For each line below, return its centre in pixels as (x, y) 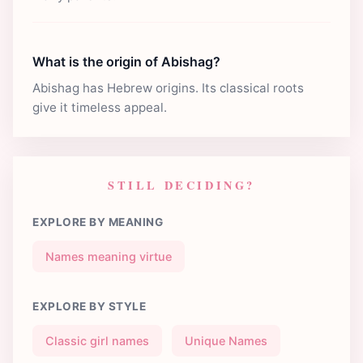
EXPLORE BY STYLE (89, 306)
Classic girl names (97, 340)
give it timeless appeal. (100, 107)
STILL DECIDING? (181, 185)
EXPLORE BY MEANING (98, 222)
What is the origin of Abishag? (126, 61)
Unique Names (226, 340)
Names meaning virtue (109, 256)
